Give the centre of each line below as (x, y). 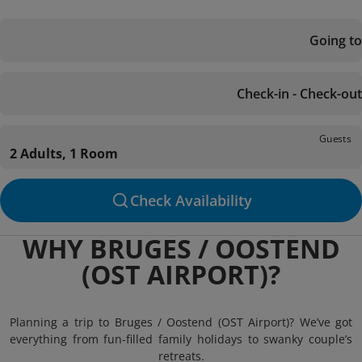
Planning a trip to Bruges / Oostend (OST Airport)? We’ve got (181, 322)
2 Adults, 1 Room (64, 154)
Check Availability (191, 200)
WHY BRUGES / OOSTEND (181, 248)
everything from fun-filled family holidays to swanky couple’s (181, 339)
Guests (335, 138)
